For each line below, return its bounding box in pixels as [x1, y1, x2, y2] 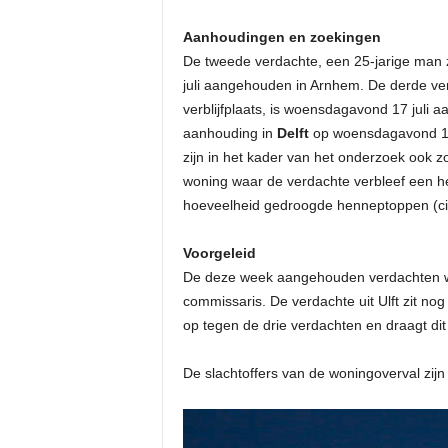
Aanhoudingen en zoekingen [182, 29, 381, 45]
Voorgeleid [182, 245, 256, 261]
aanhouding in [182, 125, 273, 141]
